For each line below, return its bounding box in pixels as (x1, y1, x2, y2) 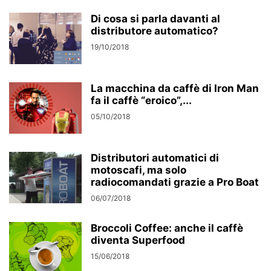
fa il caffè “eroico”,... (91, 94, 192, 106)
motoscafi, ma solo (91, 164, 186, 176)
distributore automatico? (91, 25, 218, 37)
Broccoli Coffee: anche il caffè (91, 222, 243, 234)
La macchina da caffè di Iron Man (91, 82, 259, 94)
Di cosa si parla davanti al (91, 13, 220, 25)
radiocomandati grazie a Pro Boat (91, 176, 259, 188)
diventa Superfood (91, 234, 185, 246)
